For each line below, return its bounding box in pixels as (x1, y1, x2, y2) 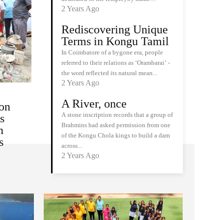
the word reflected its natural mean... (61, 69, 157, 77)
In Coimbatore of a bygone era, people (61, 49, 163, 56)
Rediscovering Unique (61, 23, 168, 36)
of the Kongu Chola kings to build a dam (61, 132, 170, 139)
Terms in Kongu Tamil (61, 35, 169, 48)
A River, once (61, 97, 127, 110)
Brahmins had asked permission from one (61, 121, 170, 129)
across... (61, 142, 82, 149)
